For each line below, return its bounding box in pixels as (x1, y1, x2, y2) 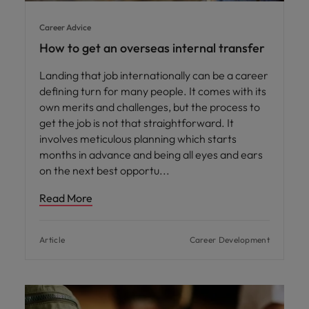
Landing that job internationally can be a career (39, 68, 268, 82)
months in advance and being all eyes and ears (39, 147, 263, 161)
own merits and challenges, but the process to (39, 99, 260, 114)
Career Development (189, 234, 270, 245)
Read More (39, 190, 92, 205)
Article (39, 234, 66, 245)
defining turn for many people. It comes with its (39, 83, 266, 98)
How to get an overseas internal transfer (39, 39, 265, 56)
